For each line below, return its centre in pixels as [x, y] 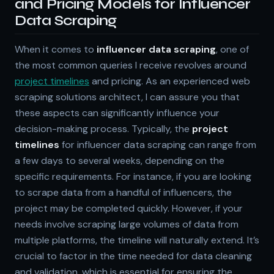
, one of [232, 49]
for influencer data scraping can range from [158, 144]
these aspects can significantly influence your [117, 113]
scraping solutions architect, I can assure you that [127, 97]
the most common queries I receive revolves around [131, 65]
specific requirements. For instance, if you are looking [133, 176]
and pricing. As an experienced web [170, 81]
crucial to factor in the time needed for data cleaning [133, 256]
